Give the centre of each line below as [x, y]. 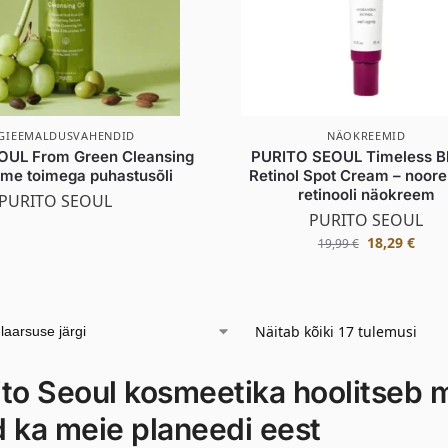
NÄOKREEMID [366, 135]
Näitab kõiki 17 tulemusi [335, 331]
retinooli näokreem [366, 194]
